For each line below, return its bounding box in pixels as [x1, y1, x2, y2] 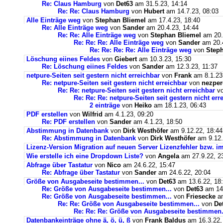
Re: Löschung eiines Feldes [42, 63, 127, 70]
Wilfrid [82, 111, 103, 118]
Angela [158, 152, 181, 160]
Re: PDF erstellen [42, 118, 95, 125]
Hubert [144, 7, 164, 15]
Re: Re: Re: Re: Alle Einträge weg [90, 46, 192, 54]
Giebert [114, 55, 137, 63]
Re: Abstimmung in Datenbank [42, 134, 136, 142]
